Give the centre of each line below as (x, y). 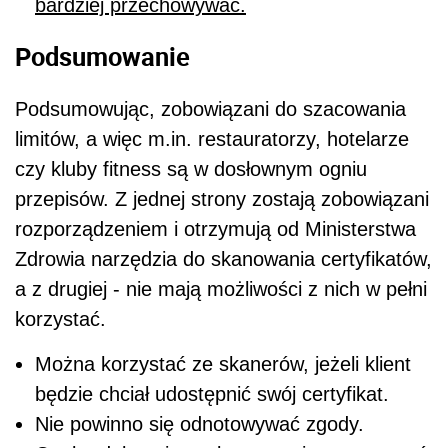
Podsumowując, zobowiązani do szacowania (210, 108)
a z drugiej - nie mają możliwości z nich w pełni (221, 288)
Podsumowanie (102, 56)
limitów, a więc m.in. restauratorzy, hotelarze (212, 138)
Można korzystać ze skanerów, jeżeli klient (223, 363)
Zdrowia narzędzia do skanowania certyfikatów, (223, 258)
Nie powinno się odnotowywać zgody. (199, 423)
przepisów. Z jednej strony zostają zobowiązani (222, 198)
